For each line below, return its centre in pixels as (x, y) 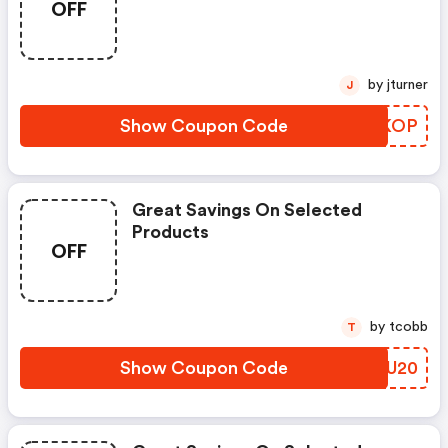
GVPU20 (383, 368)
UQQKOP (378, 126)
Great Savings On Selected (247, 210)
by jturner (407, 85)
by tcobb (408, 327)
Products (170, 232)
